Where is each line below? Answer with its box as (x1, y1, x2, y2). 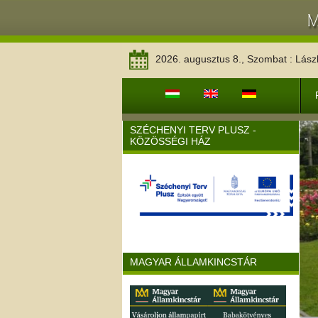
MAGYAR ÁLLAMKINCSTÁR (130, 256, 257, 268)
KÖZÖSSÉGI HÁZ (130, 136, 211, 147)
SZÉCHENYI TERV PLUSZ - (130, 124, 256, 136)
